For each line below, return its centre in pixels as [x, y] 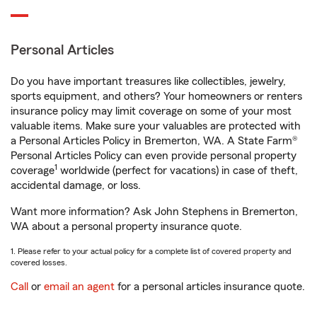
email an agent [79, 287]
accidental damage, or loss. [76, 185]
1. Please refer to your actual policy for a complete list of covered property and [151, 251]
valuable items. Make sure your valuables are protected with [156, 126]
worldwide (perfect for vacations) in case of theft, [178, 171]
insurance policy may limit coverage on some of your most [151, 111]
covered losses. [39, 263]
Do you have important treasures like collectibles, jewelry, [148, 81]
